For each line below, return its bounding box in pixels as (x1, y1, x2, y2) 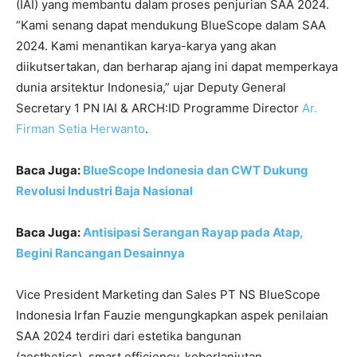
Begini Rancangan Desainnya (16, 245, 185, 261)
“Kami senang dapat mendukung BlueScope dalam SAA (16, 18, 326, 33)
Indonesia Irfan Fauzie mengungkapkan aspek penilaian (16, 308, 328, 324)
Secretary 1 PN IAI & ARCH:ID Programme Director (16, 100, 302, 116)
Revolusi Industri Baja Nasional (16, 183, 193, 199)
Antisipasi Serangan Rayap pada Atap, (83, 225, 303, 241)
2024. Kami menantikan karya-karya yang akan (16, 38, 277, 54)
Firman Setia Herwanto (16, 121, 145, 137)
